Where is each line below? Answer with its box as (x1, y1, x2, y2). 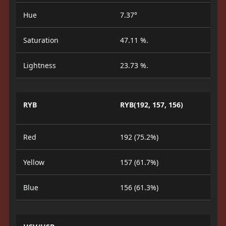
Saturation (23, 35, 59, 45)
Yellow (23, 157, 44, 167)
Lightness (23, 61, 56, 70)
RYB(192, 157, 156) (120, 100, 183, 109)
